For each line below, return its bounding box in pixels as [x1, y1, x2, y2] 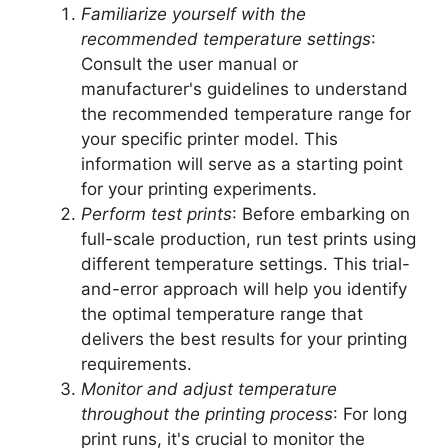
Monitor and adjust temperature [81, 379, 337, 400]
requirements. [81, 354, 192, 375]
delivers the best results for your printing [81, 329, 407, 350]
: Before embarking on [232, 204, 410, 225]
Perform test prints [81, 204, 232, 225]
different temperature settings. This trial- [81, 254, 410, 275]
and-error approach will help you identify [81, 279, 407, 300]
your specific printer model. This [81, 129, 338, 150]
